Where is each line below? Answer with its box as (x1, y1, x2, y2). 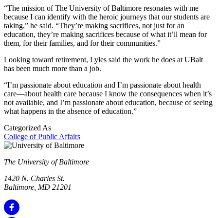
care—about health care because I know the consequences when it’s (4, 90, 212, 98)
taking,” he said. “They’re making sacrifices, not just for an (4, 21, 184, 30)
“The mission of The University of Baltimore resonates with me (4, 4, 199, 13)
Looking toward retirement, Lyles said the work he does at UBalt (4, 55, 203, 64)
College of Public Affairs (4, 132, 80, 141)
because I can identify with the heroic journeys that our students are (4, 13, 210, 21)
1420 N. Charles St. (4, 174, 65, 183)
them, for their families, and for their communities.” (4, 39, 163, 48)
